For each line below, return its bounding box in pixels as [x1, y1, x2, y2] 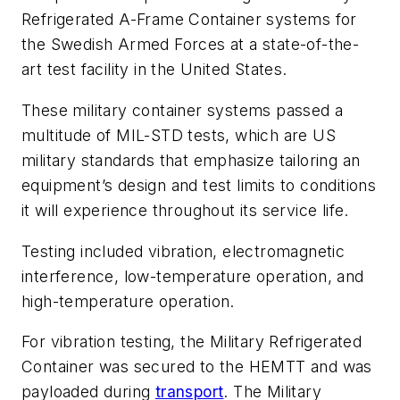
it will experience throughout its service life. [21, 200, 349, 220]
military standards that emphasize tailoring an [21, 150, 361, 170]
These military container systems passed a [21, 100, 344, 120]
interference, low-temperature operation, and [21, 266, 364, 286]
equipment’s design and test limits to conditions [21, 175, 377, 195]
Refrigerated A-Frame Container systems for [21, 10, 357, 29]
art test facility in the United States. [21, 60, 287, 79]
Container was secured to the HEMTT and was [21, 357, 372, 377]
